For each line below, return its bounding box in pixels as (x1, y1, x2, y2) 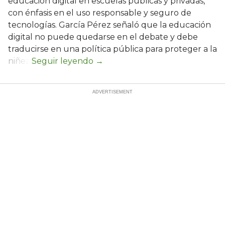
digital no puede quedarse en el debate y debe (8, 32, 198, 42)
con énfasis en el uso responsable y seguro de (8, 8, 191, 18)
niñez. (8, 56, 32, 66)
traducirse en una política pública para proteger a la (8, 44, 217, 54)
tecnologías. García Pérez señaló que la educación (8, 20, 211, 30)
